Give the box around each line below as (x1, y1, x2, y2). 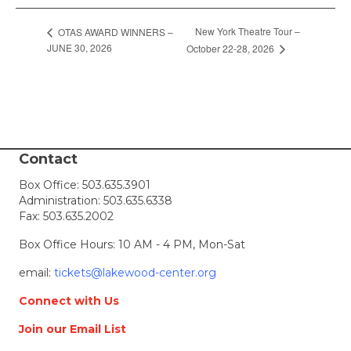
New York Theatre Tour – (195, 24, 301, 38)
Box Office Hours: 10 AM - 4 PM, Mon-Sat (19, 237, 245, 251)
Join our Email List (19, 321, 126, 336)
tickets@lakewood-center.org (51, 265, 216, 280)
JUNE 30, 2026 (47, 41, 112, 55)
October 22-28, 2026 (186, 42, 277, 56)
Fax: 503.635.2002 (19, 208, 114, 223)
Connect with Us (19, 293, 119, 308)
